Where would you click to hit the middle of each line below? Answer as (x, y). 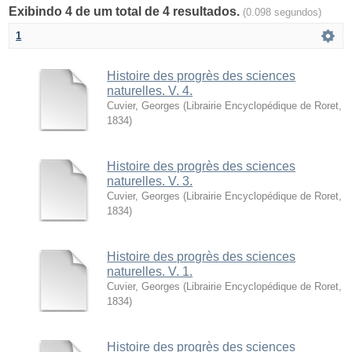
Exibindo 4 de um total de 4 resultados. (126, 11)
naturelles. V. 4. (150, 90)
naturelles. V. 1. (150, 271)
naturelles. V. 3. (150, 181)
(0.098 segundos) (282, 12)
